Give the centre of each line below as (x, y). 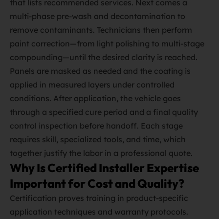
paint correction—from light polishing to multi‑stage (107, 44)
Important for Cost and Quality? (97, 183)
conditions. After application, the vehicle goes (95, 98)
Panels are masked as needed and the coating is (100, 71)
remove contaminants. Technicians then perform (101, 30)
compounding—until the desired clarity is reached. (104, 57)
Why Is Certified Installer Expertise (104, 168)
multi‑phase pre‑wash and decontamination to (98, 16)
